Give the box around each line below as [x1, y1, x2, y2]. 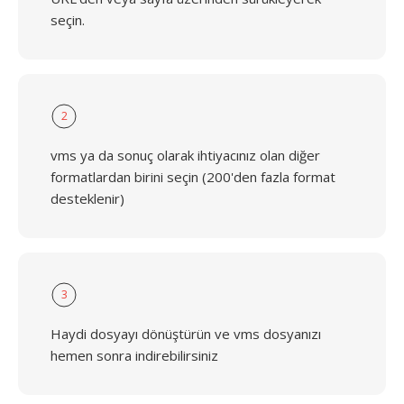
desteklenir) [50, 189, 124, 207]
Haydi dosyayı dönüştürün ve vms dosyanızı [50, 325, 321, 343]
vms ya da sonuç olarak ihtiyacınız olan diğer [50, 146, 320, 164]
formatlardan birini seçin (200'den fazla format [50, 168, 335, 186]
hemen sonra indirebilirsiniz [50, 346, 218, 364]
